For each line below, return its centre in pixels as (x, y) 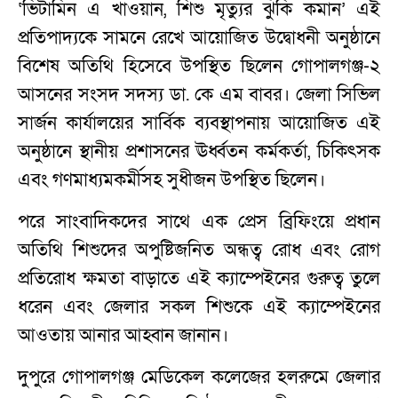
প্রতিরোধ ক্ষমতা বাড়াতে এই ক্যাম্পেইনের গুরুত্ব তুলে (199, 279)
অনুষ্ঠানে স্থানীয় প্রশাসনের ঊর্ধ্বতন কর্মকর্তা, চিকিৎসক (199, 151)
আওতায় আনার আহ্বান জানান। (123, 335)
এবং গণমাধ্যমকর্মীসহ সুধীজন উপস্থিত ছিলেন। (171, 180)
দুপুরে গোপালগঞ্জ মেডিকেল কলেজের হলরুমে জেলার (199, 377)
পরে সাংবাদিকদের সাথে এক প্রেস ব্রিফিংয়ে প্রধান (199, 222)
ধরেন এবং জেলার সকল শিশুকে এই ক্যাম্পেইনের (199, 307)
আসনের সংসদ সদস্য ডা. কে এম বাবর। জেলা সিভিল (199, 95)
